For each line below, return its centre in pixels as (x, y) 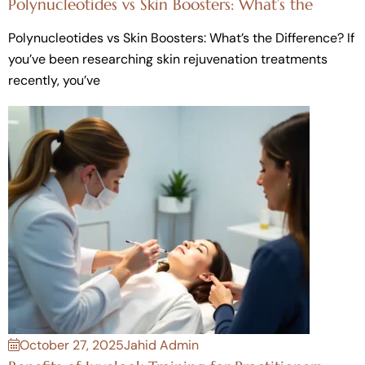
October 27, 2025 (72, 345)
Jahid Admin (161, 345)
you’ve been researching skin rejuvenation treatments (168, 59)
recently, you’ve (54, 80)
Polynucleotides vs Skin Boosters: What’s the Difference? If (181, 37)
